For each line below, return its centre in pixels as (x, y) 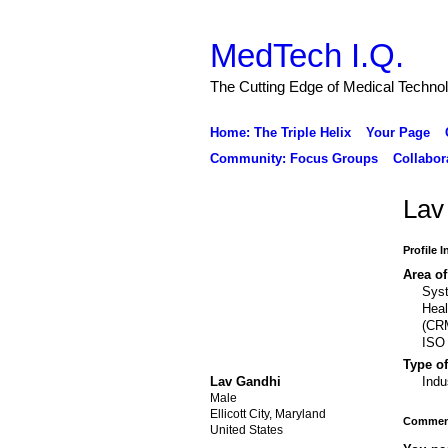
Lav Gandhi (245, 381)
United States (246, 429)
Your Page (397, 132)
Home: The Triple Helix (280, 132)
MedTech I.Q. (306, 55)
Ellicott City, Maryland (267, 413)
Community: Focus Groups (293, 158)
